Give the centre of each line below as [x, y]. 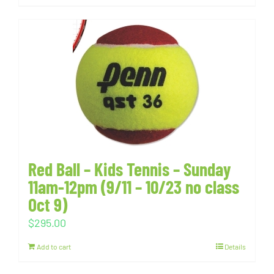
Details [235, 246]
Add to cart [54, 246]
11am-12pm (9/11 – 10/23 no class [134, 187]
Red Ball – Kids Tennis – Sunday [130, 169]
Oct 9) [48, 204]
